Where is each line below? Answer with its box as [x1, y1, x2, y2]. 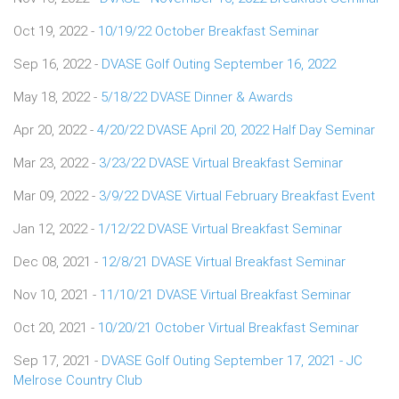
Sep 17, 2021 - [13, 352, 102, 369]
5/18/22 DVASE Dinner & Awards [101, 88, 293, 105]
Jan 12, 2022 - [13, 220, 98, 237]
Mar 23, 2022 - [13, 154, 99, 171]
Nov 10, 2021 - [13, 286, 100, 303]
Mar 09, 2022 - [13, 187, 99, 204]
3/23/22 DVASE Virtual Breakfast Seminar [99, 154, 343, 171]
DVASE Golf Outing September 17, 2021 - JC [102, 352, 362, 369]
